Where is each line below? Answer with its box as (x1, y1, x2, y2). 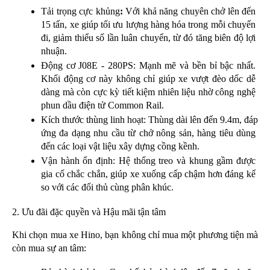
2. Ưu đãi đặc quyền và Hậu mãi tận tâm (12, 206, 166, 217)
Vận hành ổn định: (41, 155, 116, 166)
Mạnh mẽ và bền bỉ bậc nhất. (135, 60, 256, 71)
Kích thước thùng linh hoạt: (41, 115, 146, 125)
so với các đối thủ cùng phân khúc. (41, 182, 174, 193)
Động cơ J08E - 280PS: (41, 60, 136, 71)
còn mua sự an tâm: (12, 242, 86, 253)
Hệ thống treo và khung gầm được (115, 155, 256, 166)
